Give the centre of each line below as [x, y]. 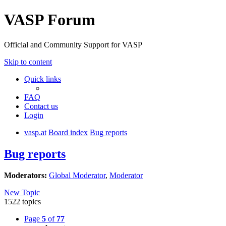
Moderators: [25, 175]
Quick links [43, 79]
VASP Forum [50, 20]
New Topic [22, 192]
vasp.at [35, 132]
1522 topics [22, 201]
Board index [68, 132]
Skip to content [28, 62]
